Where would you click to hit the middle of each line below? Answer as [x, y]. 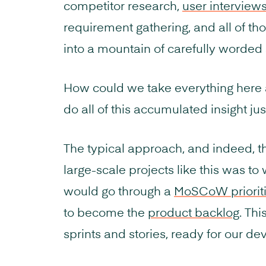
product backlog [194, 213]
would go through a [119, 192]
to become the [106, 213]
